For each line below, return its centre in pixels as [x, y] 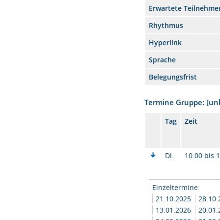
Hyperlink [165, 42]
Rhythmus [166, 25]
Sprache [163, 60]
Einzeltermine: [176, 187]
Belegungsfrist [173, 77]
